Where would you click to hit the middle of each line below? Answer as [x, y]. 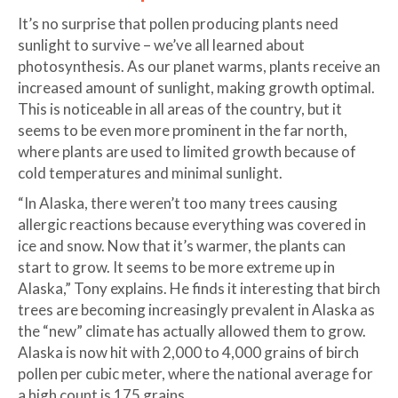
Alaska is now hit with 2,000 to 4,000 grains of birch [188, 352]
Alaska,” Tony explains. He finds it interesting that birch [199, 288]
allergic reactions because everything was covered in [192, 224]
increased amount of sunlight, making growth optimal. [196, 87]
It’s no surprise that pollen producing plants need [178, 23]
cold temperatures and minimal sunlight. [150, 172]
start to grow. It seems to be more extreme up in [176, 267]
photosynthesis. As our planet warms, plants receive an [199, 66]
